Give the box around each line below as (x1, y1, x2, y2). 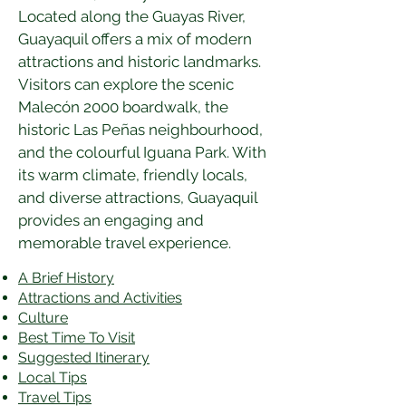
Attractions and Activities (18, 289, 182, 306)
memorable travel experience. (18, 234, 231, 252)
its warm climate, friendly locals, (18, 166, 251, 184)
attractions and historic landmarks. (18, 53, 265, 71)
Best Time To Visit (18, 329, 135, 346)
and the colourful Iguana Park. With (18, 143, 270, 161)
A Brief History (18, 269, 114, 286)
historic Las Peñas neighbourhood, (18, 121, 266, 139)
